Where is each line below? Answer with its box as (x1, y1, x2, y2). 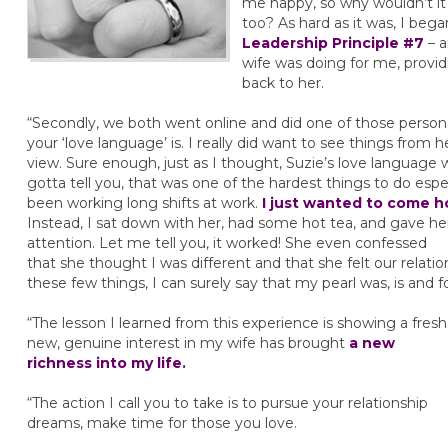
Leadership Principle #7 (241, 34, 424, 52)
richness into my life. (26, 354, 186, 372)
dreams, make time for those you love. (26, 414, 297, 432)
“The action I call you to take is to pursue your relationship (26, 394, 428, 412)
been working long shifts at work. (26, 194, 262, 212)
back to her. (241, 74, 324, 92)
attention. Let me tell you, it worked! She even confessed (26, 234, 427, 252)
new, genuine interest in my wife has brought (26, 334, 349, 352)
